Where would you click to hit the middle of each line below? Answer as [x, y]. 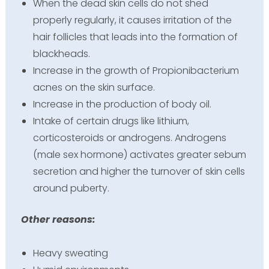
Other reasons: [59, 220]
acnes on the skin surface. [94, 88]
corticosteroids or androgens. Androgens [129, 138]
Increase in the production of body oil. [122, 104]
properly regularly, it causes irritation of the [132, 20]
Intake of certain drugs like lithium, [111, 121]
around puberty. [71, 189]
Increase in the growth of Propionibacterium [136, 71]
